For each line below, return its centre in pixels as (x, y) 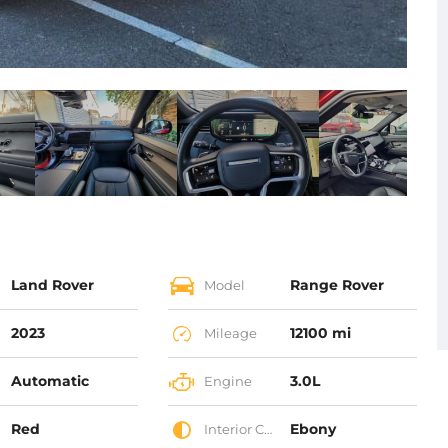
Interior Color (232, 429)
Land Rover (52, 285)
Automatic (49, 381)
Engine (226, 381)
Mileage (228, 333)
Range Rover (337, 285)
